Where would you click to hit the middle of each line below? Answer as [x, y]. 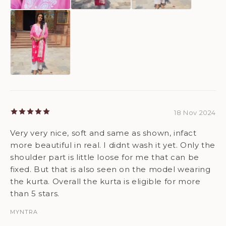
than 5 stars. [35, 193]
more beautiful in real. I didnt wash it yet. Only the [113, 145]
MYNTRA [24, 212]
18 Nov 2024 [195, 112]
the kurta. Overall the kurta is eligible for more [105, 181]
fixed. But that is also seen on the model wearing [110, 169]
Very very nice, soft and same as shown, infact [103, 133]
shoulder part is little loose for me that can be [105, 157]
